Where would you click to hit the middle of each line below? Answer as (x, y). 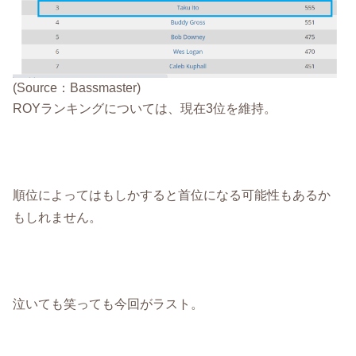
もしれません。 (58, 217)
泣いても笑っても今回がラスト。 (108, 303)
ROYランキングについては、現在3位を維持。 (145, 108)
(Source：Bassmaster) (77, 88)
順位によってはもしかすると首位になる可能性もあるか (172, 195)
